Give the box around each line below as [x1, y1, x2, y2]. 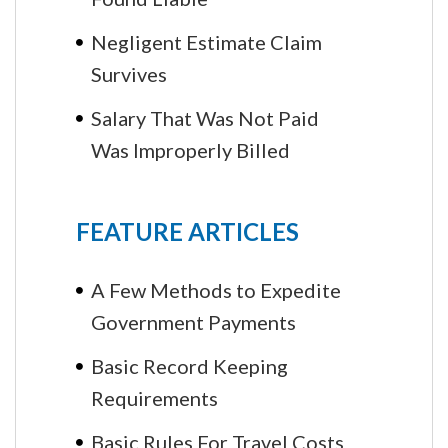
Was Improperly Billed [91, 137, 290, 160]
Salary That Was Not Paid [91, 105, 319, 130]
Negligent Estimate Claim [91, 29, 322, 54]
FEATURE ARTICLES [76, 216, 299, 246]
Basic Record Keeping [91, 353, 288, 378]
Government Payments [91, 309, 296, 332]
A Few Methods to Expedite [91, 277, 341, 302]
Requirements [91, 385, 218, 408]
